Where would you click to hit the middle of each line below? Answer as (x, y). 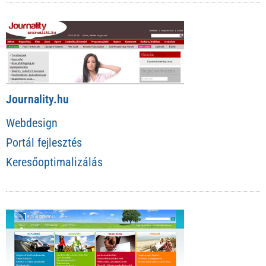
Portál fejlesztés (44, 143)
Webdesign (32, 123)
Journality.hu (37, 99)
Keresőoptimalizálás (54, 162)
